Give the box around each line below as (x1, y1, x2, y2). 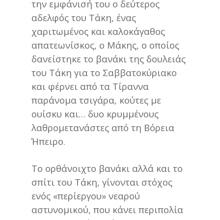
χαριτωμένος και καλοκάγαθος (31, 25, 165, 38)
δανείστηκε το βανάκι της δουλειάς (31, 53, 186, 65)
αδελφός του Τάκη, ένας (31, 11, 136, 24)
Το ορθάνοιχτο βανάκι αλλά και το (31, 162, 183, 175)
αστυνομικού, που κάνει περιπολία (31, 203, 183, 216)
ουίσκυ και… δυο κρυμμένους (31, 108, 159, 120)
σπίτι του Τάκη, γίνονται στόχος (31, 176, 172, 189)
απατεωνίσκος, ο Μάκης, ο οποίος (31, 39, 179, 52)
